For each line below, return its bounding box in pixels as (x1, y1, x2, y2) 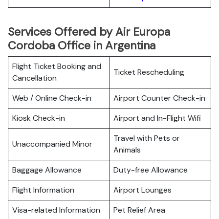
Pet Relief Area (113, 205, 165, 215)
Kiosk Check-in (12, 113, 65, 123)
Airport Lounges (113, 185, 172, 195)
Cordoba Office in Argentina (8, 38, 155, 53)
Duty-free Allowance (113, 165, 188, 175)
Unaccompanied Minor (12, 139, 92, 149)
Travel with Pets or (113, 133, 180, 143)
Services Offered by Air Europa (8, 24, 170, 39)
